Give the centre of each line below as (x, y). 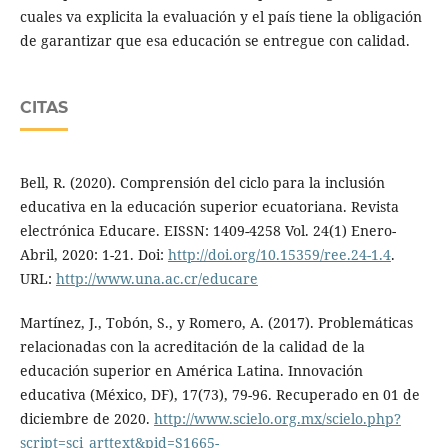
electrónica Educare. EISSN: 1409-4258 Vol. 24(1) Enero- (207, 231)
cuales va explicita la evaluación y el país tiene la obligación (220, 17)
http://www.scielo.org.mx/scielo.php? (277, 419)
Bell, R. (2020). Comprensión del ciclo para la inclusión (202, 183)
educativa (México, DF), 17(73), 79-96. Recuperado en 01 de (219, 395)
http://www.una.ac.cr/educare (156, 279)
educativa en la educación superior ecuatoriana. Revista (209, 207)
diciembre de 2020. (86, 419)
